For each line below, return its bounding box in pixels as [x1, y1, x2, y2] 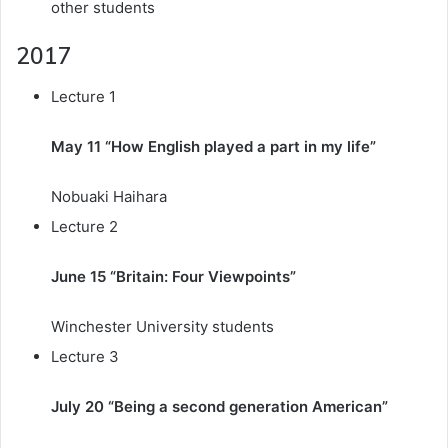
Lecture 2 [51, 216, 118, 236]
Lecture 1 [51, 86, 116, 106]
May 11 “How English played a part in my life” [51, 136, 376, 156]
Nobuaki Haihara [51, 186, 167, 206]
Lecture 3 [51, 346, 119, 366]
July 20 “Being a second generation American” [51, 396, 388, 416]
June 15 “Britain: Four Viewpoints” [51, 266, 296, 286]
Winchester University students [51, 316, 274, 336]
